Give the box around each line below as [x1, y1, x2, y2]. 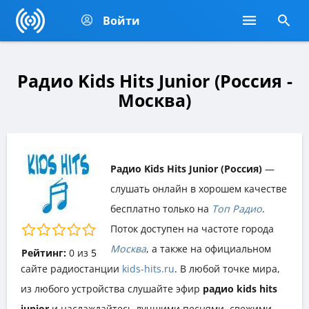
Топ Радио [212, 201, 262, 215]
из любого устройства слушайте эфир [21, 281, 203, 295]
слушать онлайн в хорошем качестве [110, 181, 287, 195]
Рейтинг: [21, 246, 66, 259]
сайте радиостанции [21, 261, 122, 275]
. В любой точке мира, [175, 261, 280, 275]
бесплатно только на [110, 201, 212, 215]
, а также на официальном [146, 241, 271, 255]
